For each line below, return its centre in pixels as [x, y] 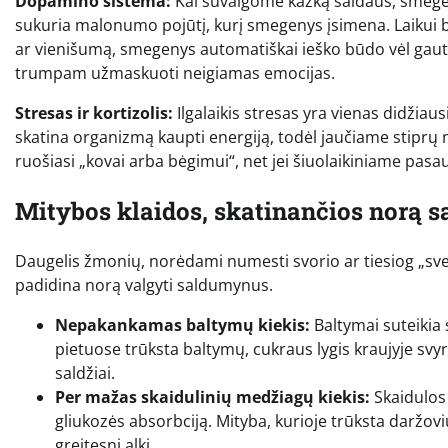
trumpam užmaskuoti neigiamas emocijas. [175, 73]
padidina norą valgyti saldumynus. [144, 285]
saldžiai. [85, 373]
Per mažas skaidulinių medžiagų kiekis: [212, 397]
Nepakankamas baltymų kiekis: [182, 325]
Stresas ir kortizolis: [94, 113]
